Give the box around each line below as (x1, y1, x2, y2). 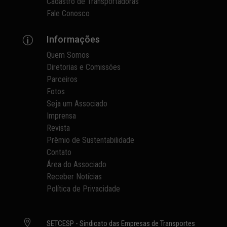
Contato (47, 147, 72, 157)
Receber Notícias (47, 171, 102, 181)
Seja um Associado (47, 98, 108, 108)
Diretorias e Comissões (47, 62, 121, 72)
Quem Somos (47, 50, 90, 60)
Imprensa (47, 110, 77, 121)
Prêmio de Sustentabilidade (47, 135, 135, 145)
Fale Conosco (47, 8, 90, 18)
